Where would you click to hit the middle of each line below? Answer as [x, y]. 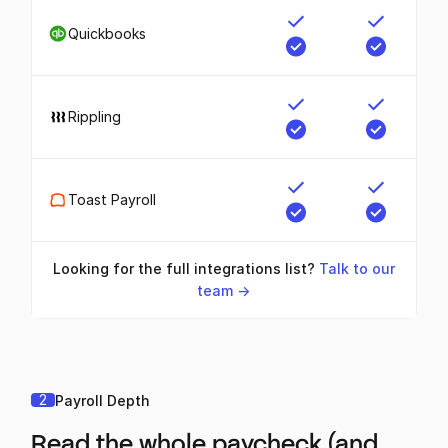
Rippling [95, 117]
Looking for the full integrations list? [185, 268]
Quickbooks [106, 34]
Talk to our [356, 268]
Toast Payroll [111, 200]
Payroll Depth [103, 400]
